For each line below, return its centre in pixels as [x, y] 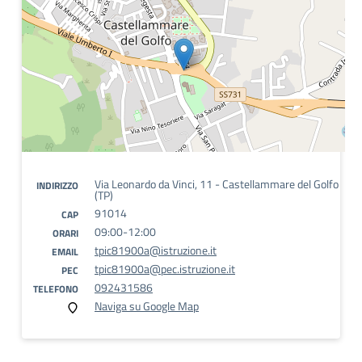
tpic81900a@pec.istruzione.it [165, 269]
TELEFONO [56, 289]
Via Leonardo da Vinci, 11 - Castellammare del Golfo [217, 184]
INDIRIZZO [57, 185]
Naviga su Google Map [147, 306]
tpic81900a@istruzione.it [156, 250]
